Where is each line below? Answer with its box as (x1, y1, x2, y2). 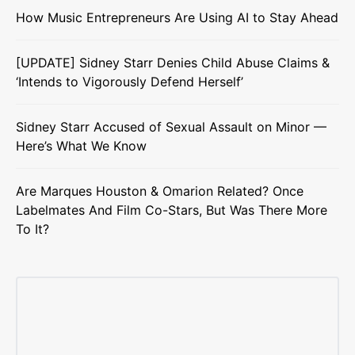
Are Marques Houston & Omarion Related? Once (16, 183, 303, 200)
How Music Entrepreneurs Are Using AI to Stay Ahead (16, 10, 338, 26)
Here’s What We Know (16, 138, 147, 155)
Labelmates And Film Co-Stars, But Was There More (16, 202, 327, 219)
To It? (16, 221, 49, 238)
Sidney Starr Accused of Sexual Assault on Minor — (16, 119, 326, 136)
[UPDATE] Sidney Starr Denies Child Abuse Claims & (16, 55, 330, 71)
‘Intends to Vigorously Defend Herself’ (16, 74, 243, 90)
